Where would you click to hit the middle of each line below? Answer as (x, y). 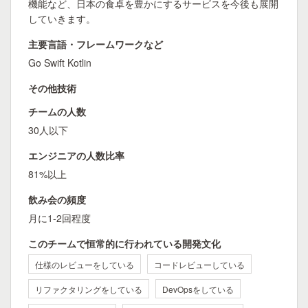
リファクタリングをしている (89, 289)
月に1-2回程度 (59, 218)
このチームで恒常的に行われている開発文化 (124, 243)
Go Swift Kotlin (60, 63)
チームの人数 (57, 111)
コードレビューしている (199, 264)
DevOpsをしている (198, 289)
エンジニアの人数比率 (76, 155)
